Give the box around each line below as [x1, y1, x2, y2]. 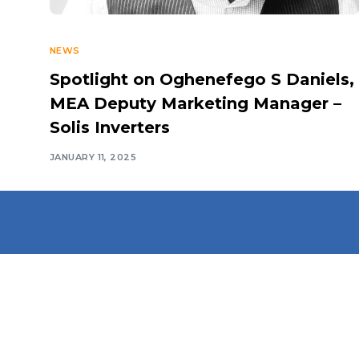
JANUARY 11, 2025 [50, 151, 137, 163]
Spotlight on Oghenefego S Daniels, [50, 70, 354, 90]
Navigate [256, 264, 321, 282]
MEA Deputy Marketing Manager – [50, 94, 341, 114]
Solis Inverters [50, 118, 170, 138]
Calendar [256, 327, 322, 345]
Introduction [256, 301, 345, 319]
